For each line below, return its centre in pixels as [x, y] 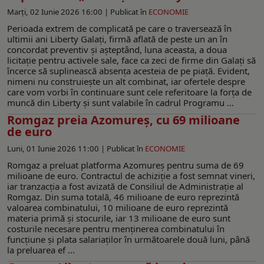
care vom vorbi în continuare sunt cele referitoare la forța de [129, 92]
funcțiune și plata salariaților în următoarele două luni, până [128, 239]
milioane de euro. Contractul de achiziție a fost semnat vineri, [131, 175]
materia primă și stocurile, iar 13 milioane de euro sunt [119, 218]
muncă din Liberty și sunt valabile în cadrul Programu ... [121, 102]
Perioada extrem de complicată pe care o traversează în [119, 28]
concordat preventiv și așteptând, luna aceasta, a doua [117, 49]
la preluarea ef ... [41, 250]
